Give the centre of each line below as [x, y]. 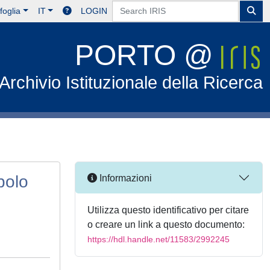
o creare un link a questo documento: [166, 224]
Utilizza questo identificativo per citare [168, 210]
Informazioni [124, 178]
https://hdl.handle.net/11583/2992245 [159, 239]
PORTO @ [148, 55]
